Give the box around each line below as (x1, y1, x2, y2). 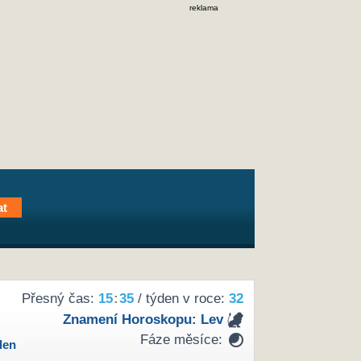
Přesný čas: (21, 291, 98, 307)
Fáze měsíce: (139, 332, 222, 348)
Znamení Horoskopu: (62, 311, 201, 327)
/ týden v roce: (133, 291, 229, 307)
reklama (189, 3, 218, 12)
